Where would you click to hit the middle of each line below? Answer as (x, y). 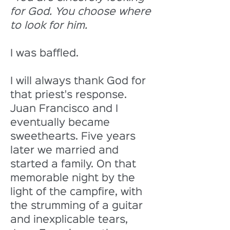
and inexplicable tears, (71, 220)
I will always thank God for (80, 81)
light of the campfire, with (78, 192)
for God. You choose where (82, 12)
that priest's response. (70, 95)
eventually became (62, 123)
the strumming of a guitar (78, 206)
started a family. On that (75, 164)
